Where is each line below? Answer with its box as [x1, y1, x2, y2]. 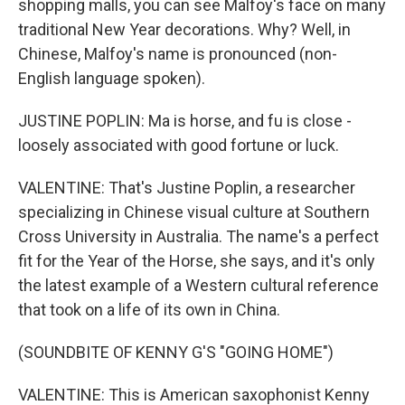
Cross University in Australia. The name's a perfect [18, 227, 379, 246]
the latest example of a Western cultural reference [18, 276, 379, 295]
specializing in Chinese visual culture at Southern [18, 202, 370, 221]
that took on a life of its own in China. [18, 300, 280, 319]
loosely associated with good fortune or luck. [18, 136, 339, 155]
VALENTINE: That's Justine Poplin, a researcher [18, 178, 355, 197]
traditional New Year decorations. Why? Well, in [18, 20, 351, 39]
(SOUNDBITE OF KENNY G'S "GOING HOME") [18, 343, 334, 362]
